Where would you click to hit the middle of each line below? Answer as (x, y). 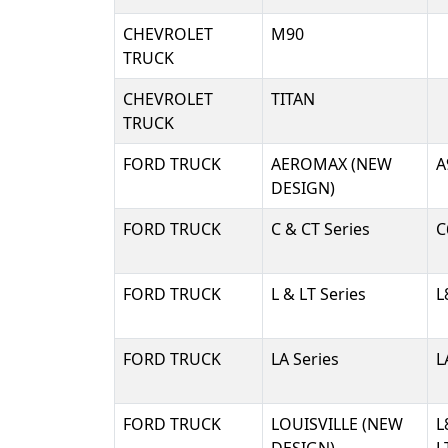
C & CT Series (320, 229)
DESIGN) (303, 188)
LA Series (305, 359)
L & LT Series (318, 294)
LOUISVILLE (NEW (337, 424)
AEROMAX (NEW (331, 164)
